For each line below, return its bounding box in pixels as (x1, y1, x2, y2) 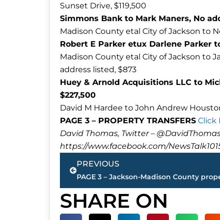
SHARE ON (60, 188, 168, 213)
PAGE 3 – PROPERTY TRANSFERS (60, 115, 196, 125)
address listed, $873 (60, 64, 137, 74)
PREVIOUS (77, 159, 119, 168)
